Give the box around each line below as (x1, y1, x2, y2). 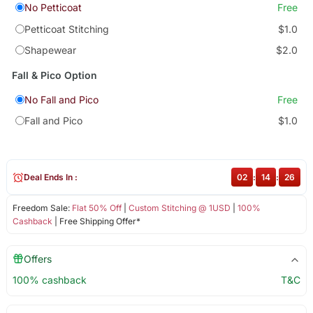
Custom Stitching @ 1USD (128, 203, 231, 214)
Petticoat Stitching (24, 22, 109, 35)
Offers (23, 253, 52, 265)
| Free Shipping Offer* (52, 216, 140, 227)
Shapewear (24, 44, 76, 57)
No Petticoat (24, 1, 82, 14)
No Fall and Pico (24, 93, 99, 105)
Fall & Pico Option (11, 69, 97, 82)
